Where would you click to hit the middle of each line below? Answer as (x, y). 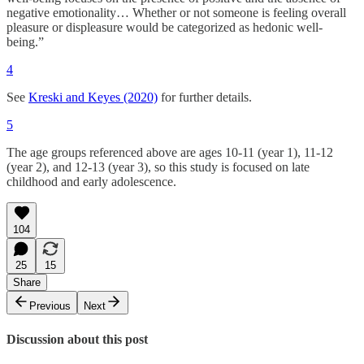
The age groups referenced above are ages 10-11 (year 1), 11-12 (170, 153)
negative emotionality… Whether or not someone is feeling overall (176, 13)
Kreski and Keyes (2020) (93, 97)
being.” (25, 42)
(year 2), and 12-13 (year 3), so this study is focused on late (158, 167)
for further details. (205, 97)
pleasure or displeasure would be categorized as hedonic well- (165, 28)
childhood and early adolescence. (91, 182)
